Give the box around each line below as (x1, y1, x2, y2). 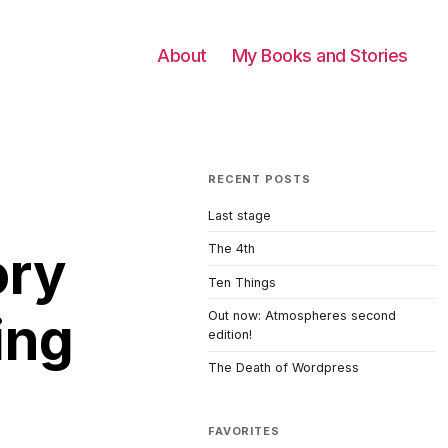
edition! (208, 327, 252, 343)
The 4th (208, 241, 255, 257)
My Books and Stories (231, 45, 408, 66)
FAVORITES (208, 423, 280, 438)
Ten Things (208, 274, 276, 290)
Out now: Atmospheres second (208, 308, 396, 324)
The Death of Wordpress (208, 360, 359, 376)
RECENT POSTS (208, 172, 311, 186)
